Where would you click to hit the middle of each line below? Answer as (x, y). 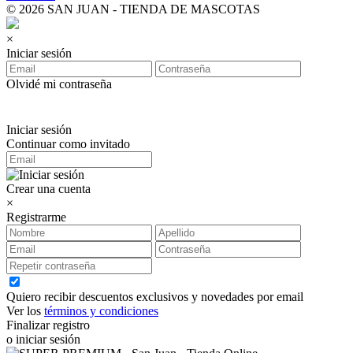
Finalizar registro (48, 325)
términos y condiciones (101, 310)
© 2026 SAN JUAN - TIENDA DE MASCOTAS (133, 9)
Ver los (25, 310)
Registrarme (36, 217)
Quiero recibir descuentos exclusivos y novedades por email (155, 296)
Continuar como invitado (68, 143)
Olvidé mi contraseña (59, 84)
